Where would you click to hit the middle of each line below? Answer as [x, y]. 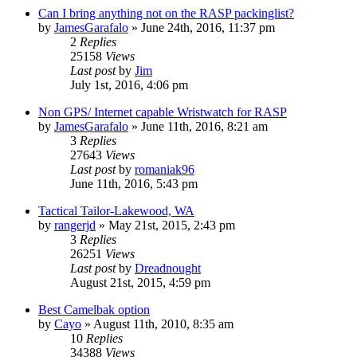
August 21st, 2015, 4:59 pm [140, 282]
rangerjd [75, 225]
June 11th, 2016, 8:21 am [204, 126]
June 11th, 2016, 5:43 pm [134, 183]
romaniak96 [165, 169]
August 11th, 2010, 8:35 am [163, 324]
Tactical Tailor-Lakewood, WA [116, 210]
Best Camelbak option [94, 309]
